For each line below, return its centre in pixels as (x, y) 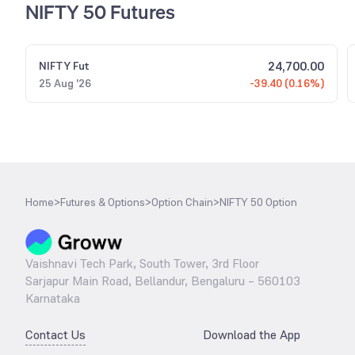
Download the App (252, 334)
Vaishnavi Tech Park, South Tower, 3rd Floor (142, 263)
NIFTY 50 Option (258, 202)
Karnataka (53, 298)
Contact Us (55, 334)
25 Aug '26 (65, 83)
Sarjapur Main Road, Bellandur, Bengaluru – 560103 (163, 281)
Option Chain (182, 202)
